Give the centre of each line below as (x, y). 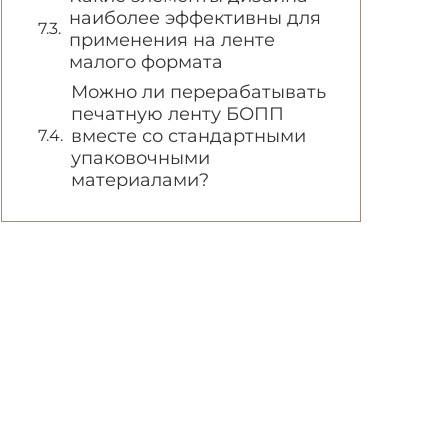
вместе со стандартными (188, 136)
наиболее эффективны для (195, 18)
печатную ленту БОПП (177, 114)
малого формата (146, 62)
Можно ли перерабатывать (198, 92)
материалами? (140, 180)
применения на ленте (172, 40)
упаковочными (140, 158)
